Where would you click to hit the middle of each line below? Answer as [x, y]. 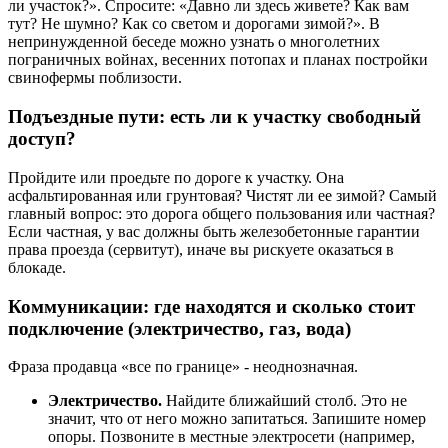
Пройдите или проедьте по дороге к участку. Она [176, 177]
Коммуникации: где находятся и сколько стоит [211, 306]
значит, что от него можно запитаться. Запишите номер [237, 419]
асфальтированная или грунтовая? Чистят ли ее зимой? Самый [222, 195]
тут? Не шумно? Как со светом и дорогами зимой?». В [194, 24]
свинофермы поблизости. [95, 78]
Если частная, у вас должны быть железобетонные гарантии [214, 231]
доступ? [42, 139]
